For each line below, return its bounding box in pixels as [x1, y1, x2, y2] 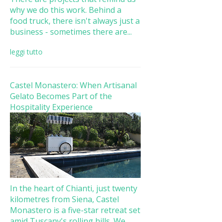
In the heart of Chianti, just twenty [9, 182, 137, 194]
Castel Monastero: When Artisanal [9, 79, 137, 91]
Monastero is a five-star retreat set [9, 204, 140, 216]
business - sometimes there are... [9, 26, 132, 37]
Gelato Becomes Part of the [9, 90, 112, 102]
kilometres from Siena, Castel [9, 193, 119, 205]
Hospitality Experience [9, 101, 93, 112]
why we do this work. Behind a [9, 4, 121, 15]
